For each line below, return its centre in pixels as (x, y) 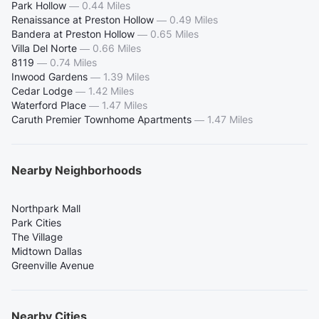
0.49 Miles (194, 19)
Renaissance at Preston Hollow (83, 19)
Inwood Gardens (49, 76)
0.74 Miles (73, 62)
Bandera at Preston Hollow (73, 33)
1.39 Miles (126, 76)
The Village (37, 236)
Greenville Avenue (53, 265)
